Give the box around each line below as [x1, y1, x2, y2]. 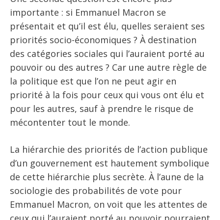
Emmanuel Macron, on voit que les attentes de [10, 198, 207, 211]
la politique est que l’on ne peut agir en [10, 75, 176, 87]
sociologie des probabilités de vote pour [10, 185, 182, 197]
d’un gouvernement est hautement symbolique [10, 157, 209, 169]
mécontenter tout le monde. [10, 116, 130, 129]
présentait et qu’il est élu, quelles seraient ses [10, 20, 205, 32]
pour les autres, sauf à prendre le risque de [10, 103, 193, 115]
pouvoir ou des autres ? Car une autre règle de [10, 61, 207, 74]
